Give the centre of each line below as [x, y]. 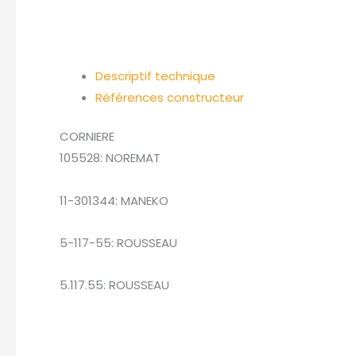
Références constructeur [170, 97]
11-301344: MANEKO [114, 200]
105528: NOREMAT [110, 158]
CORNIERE [87, 137]
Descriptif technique [155, 75]
